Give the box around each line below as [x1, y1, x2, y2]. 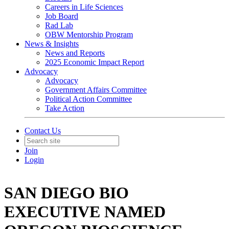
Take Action [45, 104, 84, 112]
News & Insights [25, 39, 79, 48]
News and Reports [45, 49, 105, 57]
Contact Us [25, 126, 61, 135]
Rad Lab [45, 21, 73, 30]
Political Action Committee [45, 95, 132, 103]
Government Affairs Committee [45, 85, 147, 94]
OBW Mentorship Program [45, 30, 133, 39]
